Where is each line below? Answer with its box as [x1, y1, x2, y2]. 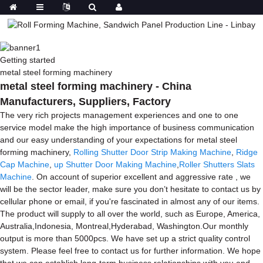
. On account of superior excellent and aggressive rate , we [32, 171, 251, 181]
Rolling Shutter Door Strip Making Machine [73, 147, 231, 157]
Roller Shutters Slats [179, 159, 255, 169]
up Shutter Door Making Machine [54, 159, 177, 169]
